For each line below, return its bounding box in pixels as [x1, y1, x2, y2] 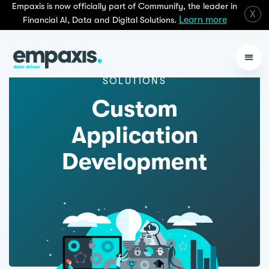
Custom [91, 95, 178, 122]
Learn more [178, 14, 227, 25]
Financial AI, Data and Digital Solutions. [22, 15, 179, 25]
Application [71, 122, 198, 149]
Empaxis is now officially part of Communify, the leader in [12, 1, 237, 11]
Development [62, 148, 207, 175]
